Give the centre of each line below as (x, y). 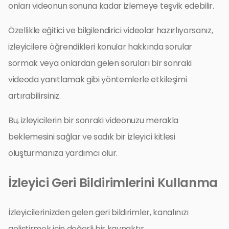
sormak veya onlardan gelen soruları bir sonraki (100, 63)
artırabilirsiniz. (35, 96)
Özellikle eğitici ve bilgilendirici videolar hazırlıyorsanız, (111, 31)
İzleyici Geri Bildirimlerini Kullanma (113, 183)
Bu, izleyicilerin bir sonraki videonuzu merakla (93, 121)
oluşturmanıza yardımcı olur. (63, 153)
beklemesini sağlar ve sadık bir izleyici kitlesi (92, 137)
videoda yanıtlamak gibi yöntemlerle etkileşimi (98, 80)
